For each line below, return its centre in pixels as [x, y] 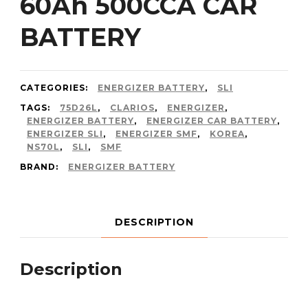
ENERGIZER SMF [156, 134]
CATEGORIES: [55, 88]
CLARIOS [132, 108]
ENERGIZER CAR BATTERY [212, 121]
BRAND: [41, 167]
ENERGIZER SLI [65, 134]
